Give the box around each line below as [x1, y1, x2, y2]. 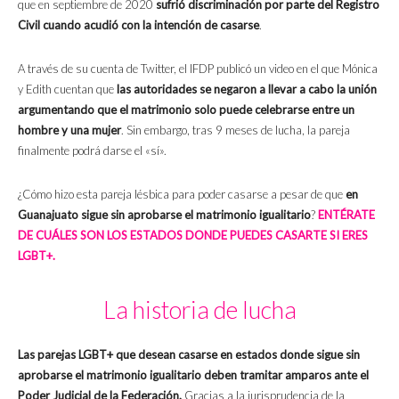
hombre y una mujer [18, 123, 121, 138]
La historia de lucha [102, 295, 297, 325]
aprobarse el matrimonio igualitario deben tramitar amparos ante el [18, 368, 369, 383]
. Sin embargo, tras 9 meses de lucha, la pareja [121, 123, 350, 138]
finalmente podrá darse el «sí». [18, 143, 167, 159]
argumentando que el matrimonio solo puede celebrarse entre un [18, 102, 354, 118]
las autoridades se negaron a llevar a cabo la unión [117, 82, 377, 97]
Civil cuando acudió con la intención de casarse [18, 18, 259, 33]
